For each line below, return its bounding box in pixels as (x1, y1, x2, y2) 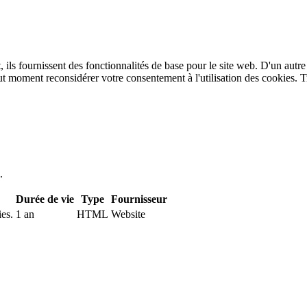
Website (111, 208, 145, 220)
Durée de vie (16, 193, 74, 205)
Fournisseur (111, 193, 167, 205)
